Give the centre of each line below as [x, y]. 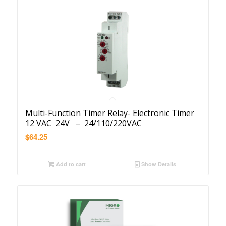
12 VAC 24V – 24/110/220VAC [83, 123]
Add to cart [70, 164]
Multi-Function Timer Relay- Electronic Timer [109, 113]
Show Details [158, 164]
